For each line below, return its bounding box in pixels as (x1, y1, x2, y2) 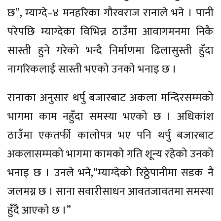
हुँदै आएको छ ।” (7, 201, 71, 220)
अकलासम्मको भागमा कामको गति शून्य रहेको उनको (7, 145, 214, 164)
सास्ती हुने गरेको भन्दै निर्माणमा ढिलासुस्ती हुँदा (7, 41, 214, 60)
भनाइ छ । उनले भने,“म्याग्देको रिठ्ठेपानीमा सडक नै (7, 164, 214, 183)
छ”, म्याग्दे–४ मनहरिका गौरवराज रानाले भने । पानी (7, 4, 214, 23)
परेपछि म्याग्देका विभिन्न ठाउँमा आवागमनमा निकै (7, 23, 214, 41)
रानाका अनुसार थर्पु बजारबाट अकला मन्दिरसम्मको (7, 89, 214, 108)
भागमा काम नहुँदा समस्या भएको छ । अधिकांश (7, 108, 214, 126)
